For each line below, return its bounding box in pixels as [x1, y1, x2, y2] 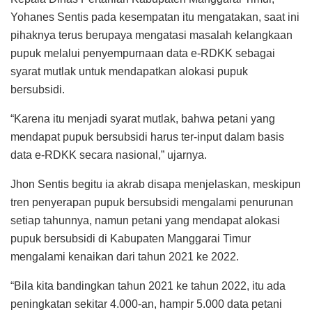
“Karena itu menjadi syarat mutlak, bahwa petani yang [10, 112, 275, 125]
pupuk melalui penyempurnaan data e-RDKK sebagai [10, 47, 275, 59]
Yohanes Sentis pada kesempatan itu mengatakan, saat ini [10, 10, 299, 23]
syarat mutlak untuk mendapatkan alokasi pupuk [10, 65, 248, 77]
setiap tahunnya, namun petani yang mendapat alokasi [10, 214, 280, 226]
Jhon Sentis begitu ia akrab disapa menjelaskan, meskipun [10, 178, 301, 190]
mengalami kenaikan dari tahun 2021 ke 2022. [10, 250, 239, 263]
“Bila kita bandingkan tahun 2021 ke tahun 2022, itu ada [10, 279, 286, 292]
